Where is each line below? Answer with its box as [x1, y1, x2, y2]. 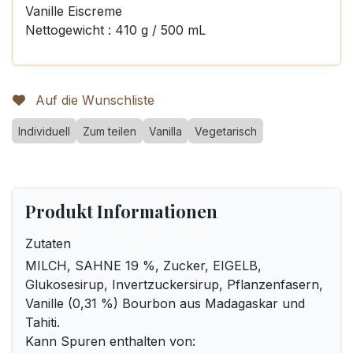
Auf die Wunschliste [35, 92, 154, 108]
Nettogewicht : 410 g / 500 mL [25, 22, 206, 38]
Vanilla [149, 124, 182, 138]
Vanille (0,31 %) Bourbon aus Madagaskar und [25, 295, 305, 311]
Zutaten [25, 236, 71, 251]
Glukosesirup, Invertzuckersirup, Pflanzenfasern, [25, 277, 323, 292]
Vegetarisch [195, 124, 257, 138]
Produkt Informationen [25, 199, 217, 222]
